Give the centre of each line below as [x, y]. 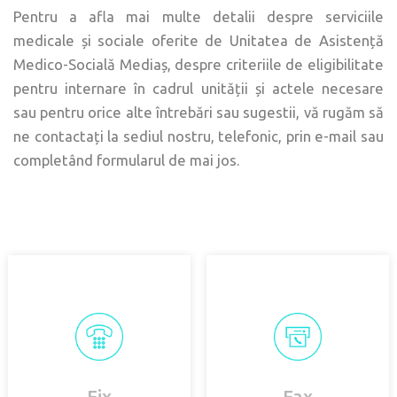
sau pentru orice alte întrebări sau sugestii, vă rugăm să [198, 113]
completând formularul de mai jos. [127, 161]
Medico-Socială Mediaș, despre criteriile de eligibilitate [198, 65]
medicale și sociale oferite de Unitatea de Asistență [198, 41]
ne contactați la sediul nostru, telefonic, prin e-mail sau [198, 137]
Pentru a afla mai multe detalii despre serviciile [198, 17]
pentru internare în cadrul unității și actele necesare [198, 89]
